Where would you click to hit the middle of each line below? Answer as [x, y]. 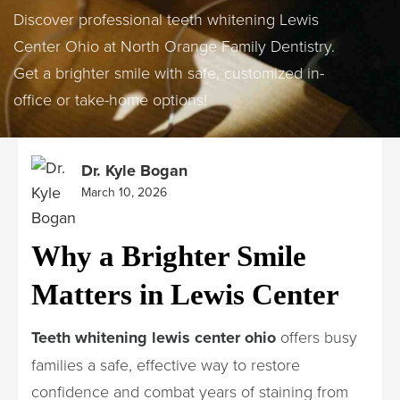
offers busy [317, 337]
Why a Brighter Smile [169, 256]
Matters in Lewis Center [185, 295]
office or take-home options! [110, 99]
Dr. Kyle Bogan [134, 171]
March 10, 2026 [124, 192]
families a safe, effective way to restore [166, 364]
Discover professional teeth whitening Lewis [166, 19]
